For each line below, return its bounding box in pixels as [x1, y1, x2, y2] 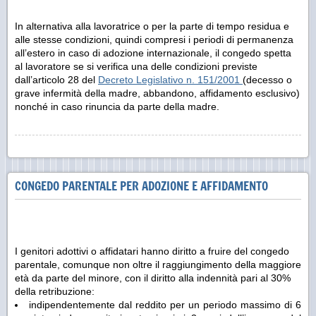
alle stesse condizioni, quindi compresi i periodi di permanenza [15, 33, 293, 45]
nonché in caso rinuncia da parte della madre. [15, 100, 219, 112]
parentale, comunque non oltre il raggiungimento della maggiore [15, 258, 301, 270]
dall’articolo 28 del [15, 73, 98, 85]
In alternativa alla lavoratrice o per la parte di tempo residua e [15, 20, 289, 32]
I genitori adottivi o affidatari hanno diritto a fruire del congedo [15, 245, 289, 257]
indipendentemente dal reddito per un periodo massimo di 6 [29, 298, 301, 310]
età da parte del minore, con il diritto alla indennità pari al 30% [15, 272, 291, 284]
